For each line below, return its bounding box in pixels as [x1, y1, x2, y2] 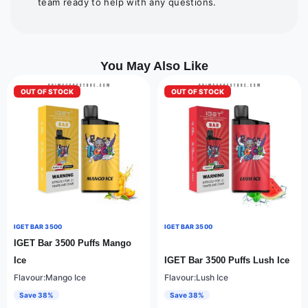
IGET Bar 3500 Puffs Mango [14, 238, 132, 249]
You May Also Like [100, 59, 208, 74]
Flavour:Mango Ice [14, 272, 86, 283]
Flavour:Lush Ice [164, 272, 228, 283]
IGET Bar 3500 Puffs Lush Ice [164, 255, 290, 266]
